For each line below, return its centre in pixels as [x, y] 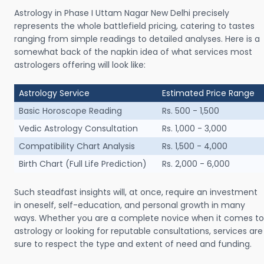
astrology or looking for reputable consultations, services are [138, 231]
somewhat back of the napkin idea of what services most [133, 52]
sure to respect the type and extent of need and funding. [133, 244]
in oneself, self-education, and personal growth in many [130, 205]
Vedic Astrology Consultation [78, 128]
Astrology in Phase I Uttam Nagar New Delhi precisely [122, 13]
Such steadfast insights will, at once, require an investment [136, 192]
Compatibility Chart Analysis [77, 146]
